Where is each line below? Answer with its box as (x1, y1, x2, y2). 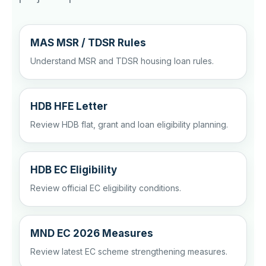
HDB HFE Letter (30, 100, 107, 112)
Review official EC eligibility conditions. (30, 182, 181, 193)
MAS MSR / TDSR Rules (30, 36, 146, 49)
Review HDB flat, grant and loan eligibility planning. (30, 119, 228, 129)
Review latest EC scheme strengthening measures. (30, 246, 227, 256)
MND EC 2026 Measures (30, 227, 153, 239)
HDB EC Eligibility (30, 163, 117, 176)
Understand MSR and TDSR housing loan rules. (30, 55, 214, 66)
